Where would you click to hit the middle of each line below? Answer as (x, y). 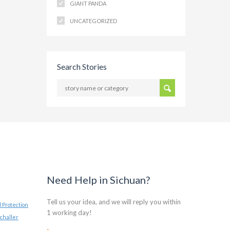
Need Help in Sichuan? (98, 180)
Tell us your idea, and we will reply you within (114, 202)
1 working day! (69, 213)
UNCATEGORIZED (93, 21)
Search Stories (82, 66)
